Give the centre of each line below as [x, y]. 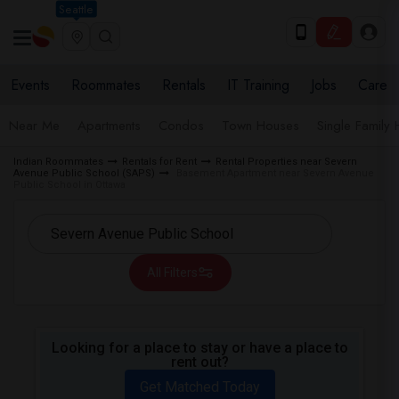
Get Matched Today [199, 387]
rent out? [199, 362]
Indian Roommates [58, 162]
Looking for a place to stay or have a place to [199, 348]
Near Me [34, 126]
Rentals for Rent [159, 162]
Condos [181, 126]
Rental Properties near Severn [286, 162]
